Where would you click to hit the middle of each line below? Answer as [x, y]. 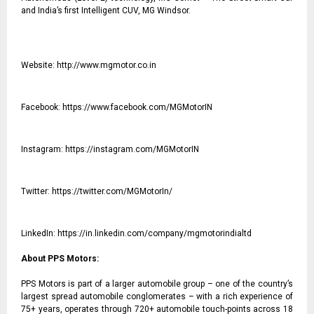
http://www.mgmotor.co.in [107, 65]
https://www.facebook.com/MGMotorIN [137, 107]
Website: [39, 65]
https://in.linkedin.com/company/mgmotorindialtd [155, 233]
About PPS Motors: [60, 258]
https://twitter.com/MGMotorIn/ [112, 191]
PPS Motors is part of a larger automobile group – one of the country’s [157, 284]
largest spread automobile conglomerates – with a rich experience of [157, 296]
